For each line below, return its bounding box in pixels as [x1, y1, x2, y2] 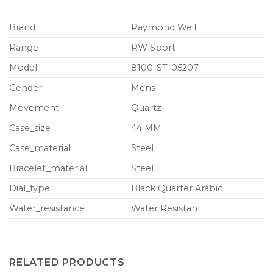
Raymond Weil [131, 21, 197, 33]
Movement [9, 102, 59, 113]
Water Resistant [131, 202, 202, 214]
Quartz [131, 102, 162, 113]
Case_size [9, 122, 51, 133]
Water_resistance [9, 202, 85, 214]
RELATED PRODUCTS [9, 256, 125, 268]
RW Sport [131, 41, 176, 53]
